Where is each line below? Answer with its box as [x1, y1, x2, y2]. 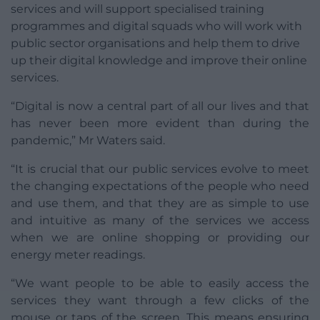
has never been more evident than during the [11, 116, 309, 130]
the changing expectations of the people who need [11, 179, 309, 193]
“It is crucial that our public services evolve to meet [11, 161, 309, 176]
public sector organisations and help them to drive [11, 36, 300, 50]
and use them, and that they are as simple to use [11, 196, 309, 210]
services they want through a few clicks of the [11, 293, 309, 307]
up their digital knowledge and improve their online [11, 53, 307, 67]
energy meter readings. [11, 247, 145, 261]
